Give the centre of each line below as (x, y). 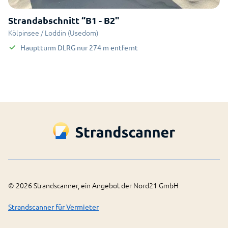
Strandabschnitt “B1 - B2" (64, 20)
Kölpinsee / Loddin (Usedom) (53, 33)
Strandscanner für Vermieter (53, 206)
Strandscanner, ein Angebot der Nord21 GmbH (105, 185)
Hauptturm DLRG (48, 47)
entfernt (124, 47)
